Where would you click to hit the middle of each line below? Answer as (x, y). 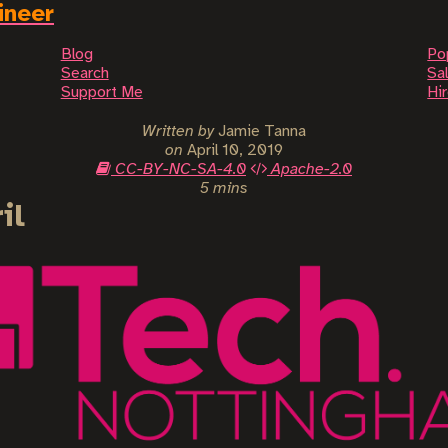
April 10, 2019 (235, 150)
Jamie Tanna (260, 131)
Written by (178, 131)
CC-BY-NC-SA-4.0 (178, 169)
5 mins (224, 188)
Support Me (101, 92)
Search (84, 73)
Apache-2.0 (309, 169)
